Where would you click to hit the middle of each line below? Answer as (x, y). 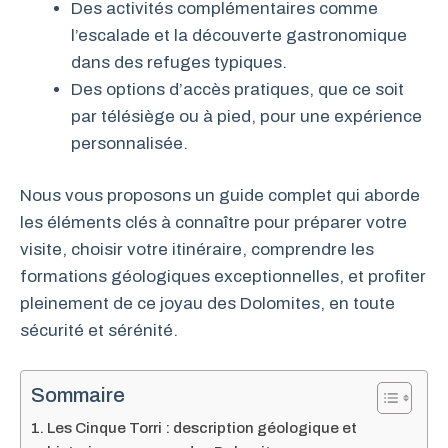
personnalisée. (129, 143)
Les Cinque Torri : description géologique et (202, 427)
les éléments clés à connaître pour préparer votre (213, 222)
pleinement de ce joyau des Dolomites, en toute (207, 303)
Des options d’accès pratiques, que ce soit (237, 89)
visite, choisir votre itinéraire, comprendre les (197, 249)
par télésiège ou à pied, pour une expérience (246, 116)
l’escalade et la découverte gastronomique (239, 35)
